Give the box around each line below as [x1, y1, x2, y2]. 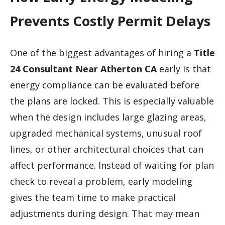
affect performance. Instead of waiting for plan [10, 159, 214, 171]
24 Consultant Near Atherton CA [10, 62, 157, 75]
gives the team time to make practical [10, 191, 176, 203]
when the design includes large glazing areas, [10, 110, 206, 123]
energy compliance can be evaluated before [10, 78, 199, 91]
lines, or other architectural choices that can [10, 143, 203, 155]
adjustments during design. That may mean [10, 207, 199, 219]
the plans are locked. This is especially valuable [10, 94, 214, 107]
